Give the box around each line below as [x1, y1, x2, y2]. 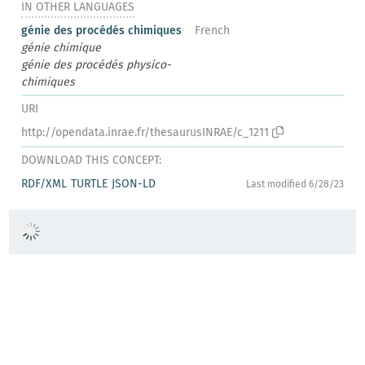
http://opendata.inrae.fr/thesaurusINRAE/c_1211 [21, 125, 270, 139]
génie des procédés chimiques [21, 23, 182, 37]
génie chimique [21, 40, 102, 55]
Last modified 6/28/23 [245, 178, 344, 190]
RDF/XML [21, 176, 68, 191]
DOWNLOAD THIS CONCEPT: [21, 152, 162, 167]
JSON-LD [112, 176, 156, 191]
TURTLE [71, 176, 108, 191]
